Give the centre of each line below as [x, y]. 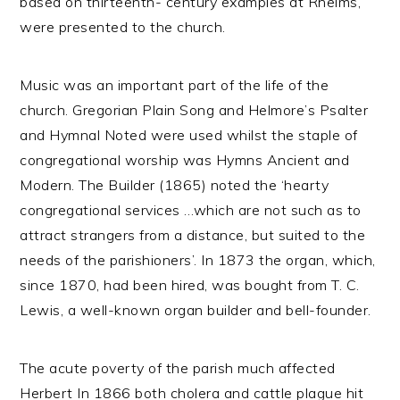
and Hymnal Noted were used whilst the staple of [189, 135]
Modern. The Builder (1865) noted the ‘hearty [175, 185]
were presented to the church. [123, 27]
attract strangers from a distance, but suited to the [193, 235]
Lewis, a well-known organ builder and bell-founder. [196, 310]
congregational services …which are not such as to [191, 210]
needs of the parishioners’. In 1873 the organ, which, [198, 260]
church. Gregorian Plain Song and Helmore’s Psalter [194, 110]
